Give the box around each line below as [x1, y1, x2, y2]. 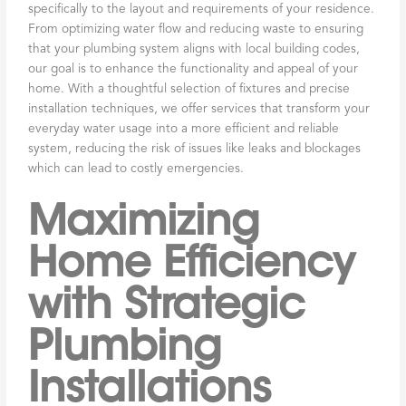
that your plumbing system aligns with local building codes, [28, 43, 361, 55]
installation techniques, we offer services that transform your [28, 102, 371, 115]
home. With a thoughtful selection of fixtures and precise [28, 82, 351, 95]
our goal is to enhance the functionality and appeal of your [28, 63, 359, 75]
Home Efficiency [28, 235, 355, 288]
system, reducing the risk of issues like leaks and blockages [28, 142, 362, 155]
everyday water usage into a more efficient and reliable [28, 122, 340, 135]
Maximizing [28, 193, 260, 246]
